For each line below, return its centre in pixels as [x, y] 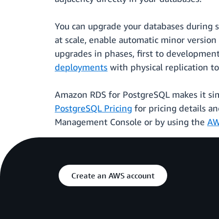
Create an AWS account [113, 176]
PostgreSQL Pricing [93, 108]
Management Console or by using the [131, 122]
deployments [81, 67]
